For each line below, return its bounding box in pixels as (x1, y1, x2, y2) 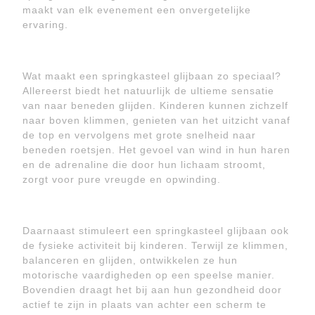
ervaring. (22, 19, 68, 30)
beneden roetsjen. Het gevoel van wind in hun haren (22, 144, 290, 155)
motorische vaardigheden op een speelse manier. (22, 269, 275, 281)
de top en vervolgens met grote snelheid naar (22, 129, 256, 141)
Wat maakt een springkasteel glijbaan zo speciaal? (22, 70, 281, 82)
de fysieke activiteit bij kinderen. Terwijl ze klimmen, (22, 240, 288, 251)
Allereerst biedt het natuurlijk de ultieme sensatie (22, 85, 274, 96)
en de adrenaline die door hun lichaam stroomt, (22, 159, 266, 170)
